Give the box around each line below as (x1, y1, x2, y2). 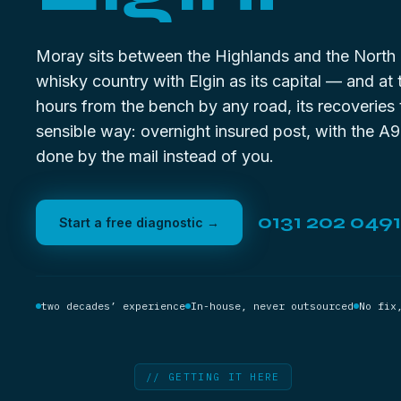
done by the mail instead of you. (36, 147, 274, 166)
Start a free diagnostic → (59, 215, 219, 230)
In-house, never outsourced (191, 299, 354, 312)
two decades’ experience (41, 299, 185, 312)
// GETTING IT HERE (146, 371, 280, 383)
